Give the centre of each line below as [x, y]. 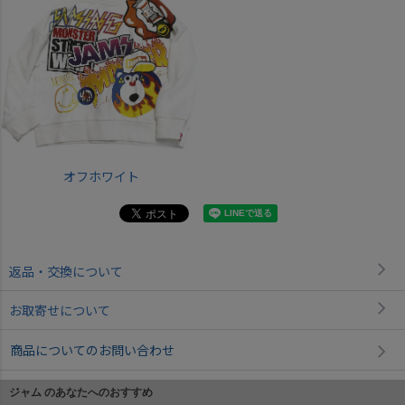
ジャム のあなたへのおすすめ [81, 393]
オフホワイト [101, 177]
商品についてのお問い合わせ [92, 350]
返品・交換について [66, 272]
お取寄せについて [60, 311]
